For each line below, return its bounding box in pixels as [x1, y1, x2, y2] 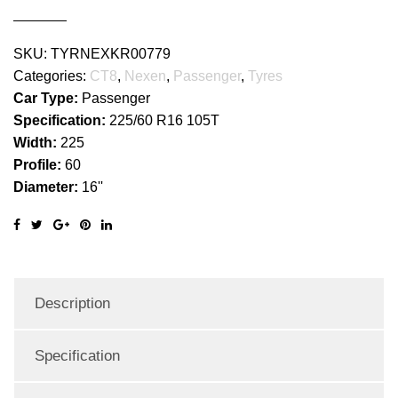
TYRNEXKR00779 [51, 45, 171, 61]
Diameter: [13, 179, 82, 195]
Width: [13, 134, 60, 150]
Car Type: [13, 90, 82, 106]
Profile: [13, 156, 65, 172]
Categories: [13, 68, 90, 84]
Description [35, 294, 110, 312]
